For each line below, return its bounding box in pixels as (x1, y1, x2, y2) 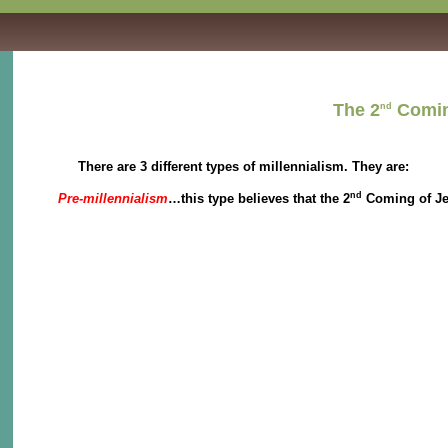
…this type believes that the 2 (168, 191, 351, 207)
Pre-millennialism (58, 191, 169, 207)
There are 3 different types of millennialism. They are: (58, 159, 410, 174)
